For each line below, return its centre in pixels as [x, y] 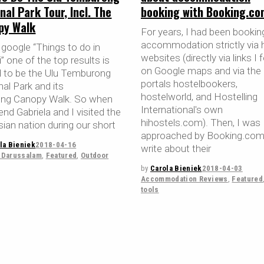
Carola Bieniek [176, 169]
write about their [176, 149]
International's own [181, 110]
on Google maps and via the [201, 71]
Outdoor [95, 156]
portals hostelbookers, [189, 84]
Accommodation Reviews [184, 179]
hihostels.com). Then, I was [200, 123]
